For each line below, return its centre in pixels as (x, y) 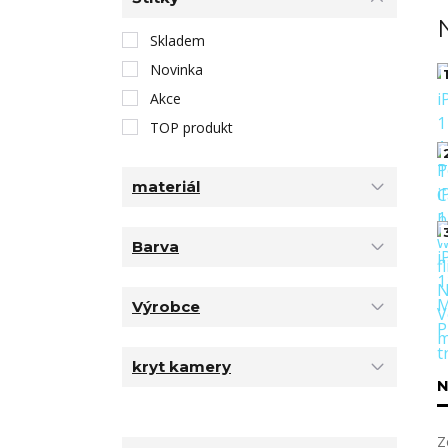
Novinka (176, 69)
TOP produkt (191, 127)
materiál (166, 187)
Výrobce (166, 307)
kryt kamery (181, 367)
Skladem (177, 40)
